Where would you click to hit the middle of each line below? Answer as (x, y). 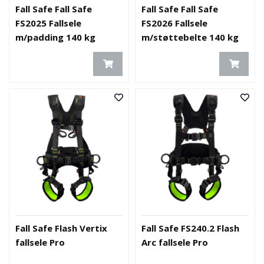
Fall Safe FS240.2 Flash (190, 228)
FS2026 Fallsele (174, 23)
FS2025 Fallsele (48, 23)
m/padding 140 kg (55, 37)
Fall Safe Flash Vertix (61, 228)
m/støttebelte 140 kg (190, 37)
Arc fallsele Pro (175, 242)
